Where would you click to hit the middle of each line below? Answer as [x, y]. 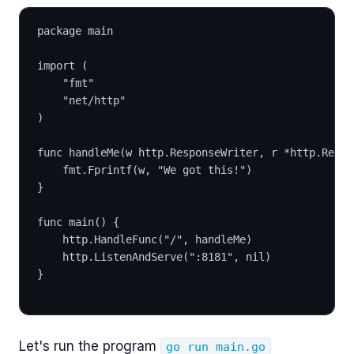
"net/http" [94, 100]
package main [75, 30]
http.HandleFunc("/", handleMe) [157, 239]
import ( [62, 65]
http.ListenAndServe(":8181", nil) [167, 256]
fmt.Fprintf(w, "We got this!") [157, 169]
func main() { [78, 222]
